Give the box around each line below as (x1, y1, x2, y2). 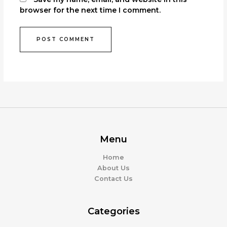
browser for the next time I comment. (19, 5, 161, 15)
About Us (97, 164, 130, 172)
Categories (87, 205, 140, 217)
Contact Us (94, 175, 133, 183)
